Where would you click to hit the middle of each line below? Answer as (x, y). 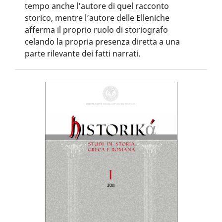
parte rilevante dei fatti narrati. (82, 54)
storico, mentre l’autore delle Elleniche (97, 18)
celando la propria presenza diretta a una (102, 42)
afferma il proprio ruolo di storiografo (96, 30)
